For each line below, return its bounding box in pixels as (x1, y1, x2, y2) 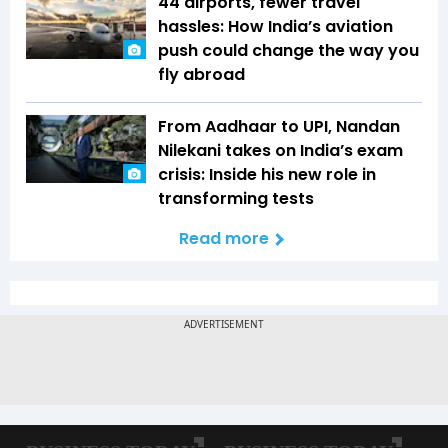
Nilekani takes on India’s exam (158, 139, 403, 163)
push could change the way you (158, 39, 419, 63)
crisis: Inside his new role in (158, 163, 376, 187)
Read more (179, 227, 269, 251)
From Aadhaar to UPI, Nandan (158, 115, 400, 139)
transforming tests (158, 187, 314, 211)
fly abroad (158, 63, 245, 87)
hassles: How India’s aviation (158, 15, 393, 39)
